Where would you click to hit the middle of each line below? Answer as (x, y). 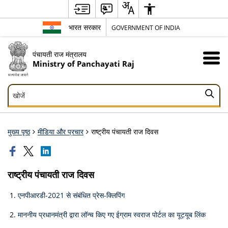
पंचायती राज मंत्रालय (59, 54)
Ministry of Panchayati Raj (83, 64)
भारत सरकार (85, 27)
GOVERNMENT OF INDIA (146, 27)
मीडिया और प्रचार (61, 131)
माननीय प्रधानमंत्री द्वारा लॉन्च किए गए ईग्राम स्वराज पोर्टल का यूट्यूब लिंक (112, 214)
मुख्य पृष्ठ (19, 131)
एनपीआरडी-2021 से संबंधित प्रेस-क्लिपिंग (71, 195)
